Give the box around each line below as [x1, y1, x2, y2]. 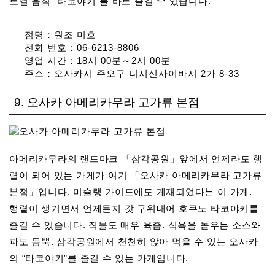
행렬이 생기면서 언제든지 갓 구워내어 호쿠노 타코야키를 [9, 203, 259, 214]
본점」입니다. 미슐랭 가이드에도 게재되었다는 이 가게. [9, 187, 252, 198]
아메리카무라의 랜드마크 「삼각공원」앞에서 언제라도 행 [9, 153, 263, 165]
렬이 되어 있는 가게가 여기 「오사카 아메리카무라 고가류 [9, 170, 262, 181]
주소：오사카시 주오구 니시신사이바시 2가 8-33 [25, 68, 239, 79]
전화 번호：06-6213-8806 [25, 42, 139, 53]
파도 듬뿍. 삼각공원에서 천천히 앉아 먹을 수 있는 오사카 [9, 236, 258, 247]
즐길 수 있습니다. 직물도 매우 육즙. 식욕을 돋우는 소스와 [9, 220, 261, 231]
